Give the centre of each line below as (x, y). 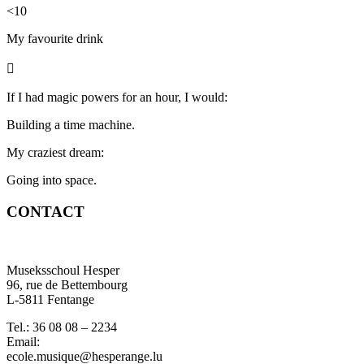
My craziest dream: (55, 152)
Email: (23, 342)
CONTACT (45, 211)
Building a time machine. (71, 124)
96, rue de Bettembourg (67, 285)
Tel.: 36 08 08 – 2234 (62, 327)
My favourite (40, 38)
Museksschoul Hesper (63, 271)
